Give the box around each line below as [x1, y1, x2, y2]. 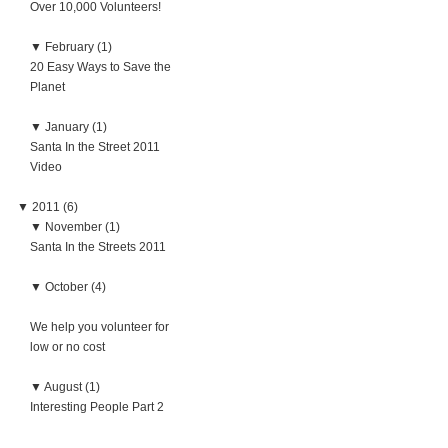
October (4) [45, 280, 106, 294]
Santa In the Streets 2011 [30, 240, 166, 254]
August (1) [44, 380, 100, 394]
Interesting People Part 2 [30, 400, 164, 414]
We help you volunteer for [30, 320, 169, 334]
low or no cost [30, 340, 105, 354]
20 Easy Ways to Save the [30, 60, 171, 74]
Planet [30, 80, 65, 94]
